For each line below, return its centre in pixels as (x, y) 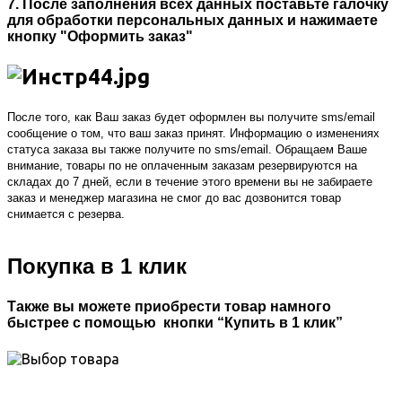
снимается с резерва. (66, 214)
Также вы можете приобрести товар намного (169, 306)
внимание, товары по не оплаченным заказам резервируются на (182, 166)
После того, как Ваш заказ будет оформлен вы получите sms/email (191, 118)
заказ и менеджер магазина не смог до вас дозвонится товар (174, 198)
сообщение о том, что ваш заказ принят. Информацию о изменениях (193, 134)
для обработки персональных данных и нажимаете (192, 20)
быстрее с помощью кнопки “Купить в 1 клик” (175, 322)
